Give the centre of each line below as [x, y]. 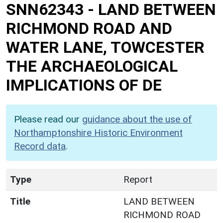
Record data [40, 146]
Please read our [48, 119]
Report [138, 179]
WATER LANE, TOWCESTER [105, 47]
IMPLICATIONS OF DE [84, 85]
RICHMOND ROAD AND [89, 28]
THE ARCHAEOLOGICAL [92, 66]
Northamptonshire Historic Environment [98, 132]
